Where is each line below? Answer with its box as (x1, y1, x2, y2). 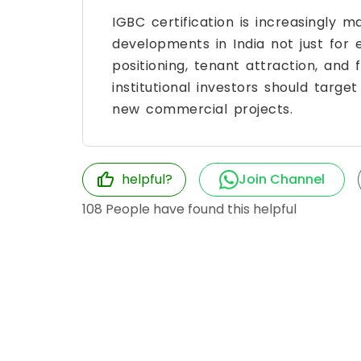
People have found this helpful (102, 199, 297, 218)
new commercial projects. (112, 99, 293, 118)
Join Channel (239, 169, 325, 189)
